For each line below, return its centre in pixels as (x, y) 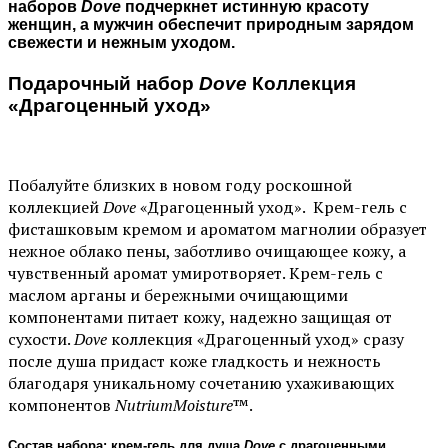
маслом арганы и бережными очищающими (178, 295)
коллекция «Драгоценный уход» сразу (257, 339)
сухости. (41, 339)
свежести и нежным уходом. (121, 43)
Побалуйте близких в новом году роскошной (180, 185)
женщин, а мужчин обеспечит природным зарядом (211, 25)
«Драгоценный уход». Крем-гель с (273, 207)
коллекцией (55, 207)
